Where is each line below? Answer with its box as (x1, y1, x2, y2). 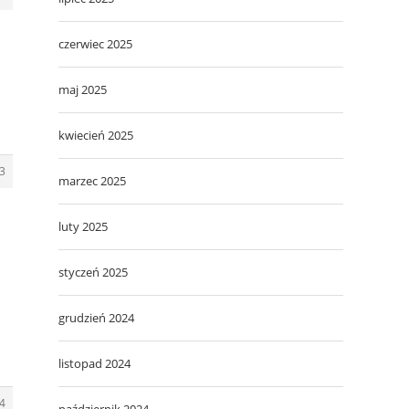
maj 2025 (58, 80, 107, 98)
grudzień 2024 (58, 309, 134, 326)
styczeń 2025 (58, 263, 128, 280)
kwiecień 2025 (58, 126, 133, 143)
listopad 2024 (58, 354, 131, 372)
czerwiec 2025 (58, 35, 132, 52)
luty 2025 (58, 217, 108, 235)
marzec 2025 (58, 172, 126, 189)
